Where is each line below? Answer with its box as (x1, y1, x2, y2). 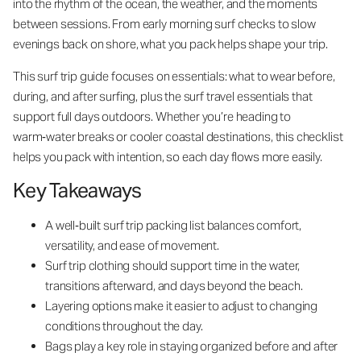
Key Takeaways (13, 178, 142, 203)
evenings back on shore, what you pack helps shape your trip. (13, 36, 330, 52)
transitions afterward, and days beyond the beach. (45, 278, 303, 293)
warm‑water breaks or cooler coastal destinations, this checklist (13, 129, 343, 144)
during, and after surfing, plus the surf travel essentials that (13, 89, 313, 104)
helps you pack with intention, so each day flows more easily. (13, 149, 322, 164)
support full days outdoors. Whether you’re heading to (13, 109, 292, 124)
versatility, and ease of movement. (45, 238, 219, 253)
